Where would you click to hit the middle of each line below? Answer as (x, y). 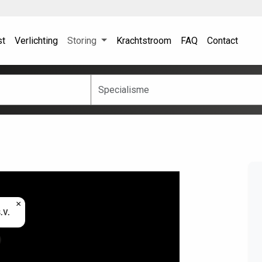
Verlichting (36, 40)
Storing (83, 40)
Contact (222, 40)
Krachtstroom (144, 40)
